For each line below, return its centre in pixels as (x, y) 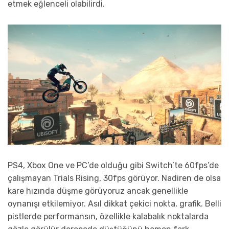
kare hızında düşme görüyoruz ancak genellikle (98, 191)
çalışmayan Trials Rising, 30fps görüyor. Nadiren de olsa (114, 178)
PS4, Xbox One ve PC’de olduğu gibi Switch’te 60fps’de (113, 165)
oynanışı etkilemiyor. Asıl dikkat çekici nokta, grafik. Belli (114, 203)
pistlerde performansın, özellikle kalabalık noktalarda (108, 216)
